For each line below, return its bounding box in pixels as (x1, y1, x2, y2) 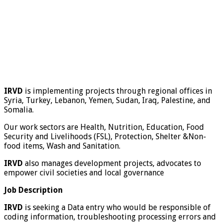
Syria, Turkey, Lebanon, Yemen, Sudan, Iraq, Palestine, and (4, 96, 211, 106)
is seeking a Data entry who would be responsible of (23, 203, 211, 213)
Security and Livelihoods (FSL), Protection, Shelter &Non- (4, 132, 206, 142)
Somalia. (4, 105, 34, 115)
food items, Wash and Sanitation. (4, 141, 120, 151)
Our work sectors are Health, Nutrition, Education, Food (4, 122, 204, 132)
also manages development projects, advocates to (23, 159, 201, 168)
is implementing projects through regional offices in (23, 86, 212, 96)
